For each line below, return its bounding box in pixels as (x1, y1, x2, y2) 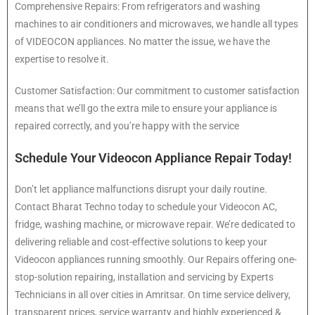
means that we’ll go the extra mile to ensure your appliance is (15, 103, 277, 115)
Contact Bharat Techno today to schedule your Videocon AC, (15, 201, 277, 213)
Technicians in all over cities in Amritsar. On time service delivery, (15, 289, 290, 301)
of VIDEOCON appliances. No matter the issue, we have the (15, 36, 270, 48)
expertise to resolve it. (15, 53, 109, 65)
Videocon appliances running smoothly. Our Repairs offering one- (15, 254, 297, 266)
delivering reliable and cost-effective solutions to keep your (15, 236, 267, 248)
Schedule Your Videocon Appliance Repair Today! (15, 150, 292, 166)
